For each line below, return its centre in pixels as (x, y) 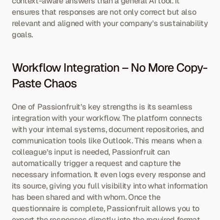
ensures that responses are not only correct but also (104, 12)
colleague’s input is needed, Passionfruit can (91, 152)
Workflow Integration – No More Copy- (110, 68)
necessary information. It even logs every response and (109, 175)
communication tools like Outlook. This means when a (107, 141)
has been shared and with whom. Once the (86, 197)
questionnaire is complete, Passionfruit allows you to (106, 209)
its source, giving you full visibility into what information (110, 186)
